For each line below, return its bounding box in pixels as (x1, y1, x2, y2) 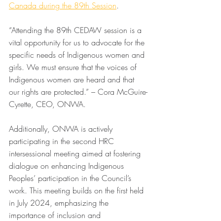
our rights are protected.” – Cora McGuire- (9, 86, 147, 97)
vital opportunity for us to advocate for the (9, 37, 147, 48)
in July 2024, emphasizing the (9, 197, 111, 208)
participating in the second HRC (9, 136, 116, 147)
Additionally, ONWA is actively (9, 123, 115, 134)
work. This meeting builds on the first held (9, 185, 146, 196)
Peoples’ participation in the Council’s (9, 173, 134, 184)
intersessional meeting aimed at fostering (9, 148, 143, 159)
